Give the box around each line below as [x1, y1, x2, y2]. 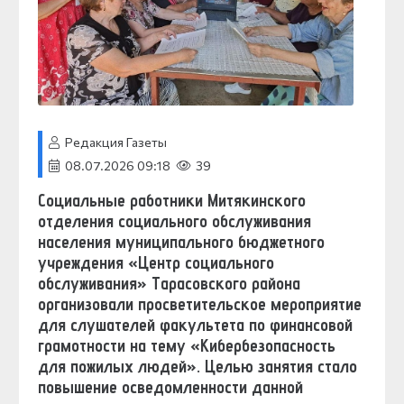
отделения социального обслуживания [38, 209, 311, 232]
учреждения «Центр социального [38, 251, 274, 273]
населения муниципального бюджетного [38, 230, 325, 252]
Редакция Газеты [64, 133, 167, 150]
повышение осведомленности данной [38, 375, 303, 398]
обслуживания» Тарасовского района [38, 271, 300, 294]
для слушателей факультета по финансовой [38, 313, 353, 335]
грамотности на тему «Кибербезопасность [38, 334, 335, 356]
